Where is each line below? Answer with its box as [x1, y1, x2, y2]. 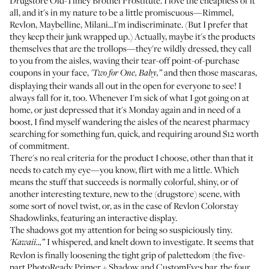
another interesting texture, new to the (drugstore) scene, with [10, 187, 240, 199]
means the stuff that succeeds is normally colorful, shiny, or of [10, 175, 238, 187]
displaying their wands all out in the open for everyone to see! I [10, 79, 241, 91]
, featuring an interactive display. [57, 211, 177, 223]
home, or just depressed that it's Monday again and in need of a [10, 103, 241, 115]
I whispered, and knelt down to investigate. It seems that [45, 235, 254, 247]
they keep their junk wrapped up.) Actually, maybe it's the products [10, 30, 255, 42]
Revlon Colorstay [174, 199, 238, 211]
